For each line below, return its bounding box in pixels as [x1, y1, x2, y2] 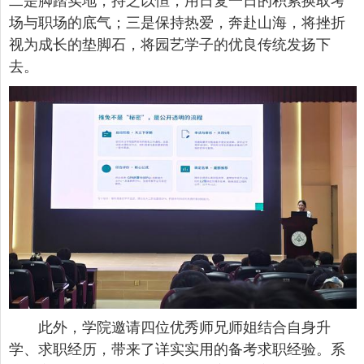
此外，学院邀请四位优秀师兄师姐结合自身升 [38, 318, 331, 336]
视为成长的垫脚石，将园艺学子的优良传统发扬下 [9, 36, 331, 53]
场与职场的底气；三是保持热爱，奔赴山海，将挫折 [9, 14, 345, 31]
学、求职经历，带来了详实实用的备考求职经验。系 [9, 340, 345, 357]
